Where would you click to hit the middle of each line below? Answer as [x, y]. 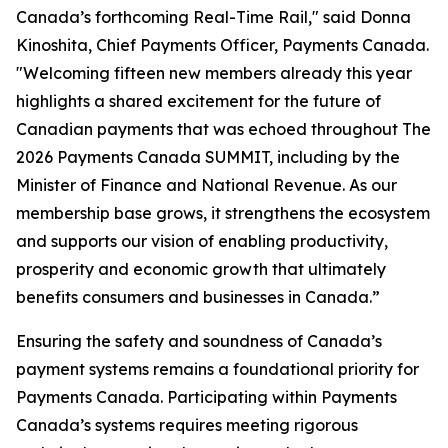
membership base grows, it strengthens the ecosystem [223, 213]
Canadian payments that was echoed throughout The [223, 129]
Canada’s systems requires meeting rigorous [187, 425]
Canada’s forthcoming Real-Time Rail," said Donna [213, 17]
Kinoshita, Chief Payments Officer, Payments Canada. [222, 45]
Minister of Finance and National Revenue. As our [206, 185]
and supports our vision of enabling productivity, [202, 241]
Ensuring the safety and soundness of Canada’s [199, 341]
